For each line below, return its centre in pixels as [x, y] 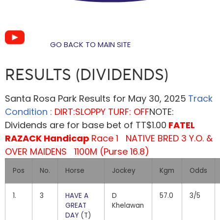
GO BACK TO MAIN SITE [90, 44]
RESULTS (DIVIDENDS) [87, 75]
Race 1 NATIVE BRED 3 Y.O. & [152, 138]
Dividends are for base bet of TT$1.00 [86, 125]
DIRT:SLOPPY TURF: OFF [102, 112]
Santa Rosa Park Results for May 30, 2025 [96, 98]
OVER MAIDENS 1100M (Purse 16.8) [77, 151]
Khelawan [128, 206]
